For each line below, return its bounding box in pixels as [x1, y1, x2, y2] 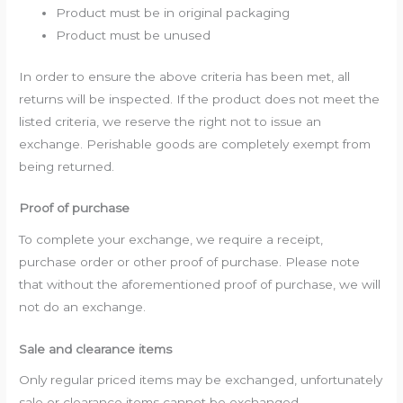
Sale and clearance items [19, 341, 173, 356]
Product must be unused [56, 28, 211, 43]
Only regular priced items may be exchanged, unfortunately [19, 372, 383, 388]
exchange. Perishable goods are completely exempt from [19, 136, 372, 151]
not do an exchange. [19, 299, 147, 314]
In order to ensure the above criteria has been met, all [19, 68, 351, 84]
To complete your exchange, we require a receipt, [19, 231, 324, 246]
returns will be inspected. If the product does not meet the [19, 91, 381, 106]
